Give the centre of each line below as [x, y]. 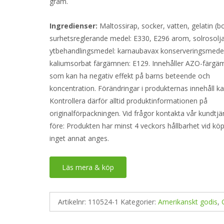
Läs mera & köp [88, 167]
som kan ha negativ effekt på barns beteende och [130, 75]
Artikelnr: [73, 201]
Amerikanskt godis [188, 201]
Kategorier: [139, 201]
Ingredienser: [74, 25]
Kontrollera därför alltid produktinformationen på [129, 100]
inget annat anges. [79, 138]
